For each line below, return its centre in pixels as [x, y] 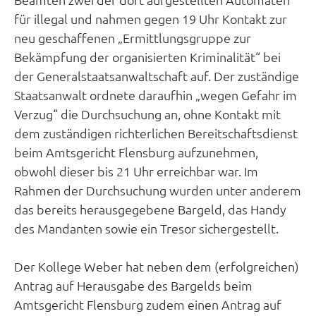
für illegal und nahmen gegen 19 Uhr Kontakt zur [151, 19]
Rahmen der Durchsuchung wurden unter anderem [158, 190]
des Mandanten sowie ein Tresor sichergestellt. [146, 228]
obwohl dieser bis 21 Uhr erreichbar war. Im [136, 171]
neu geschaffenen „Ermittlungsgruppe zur [133, 38]
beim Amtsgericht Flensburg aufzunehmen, [136, 152]
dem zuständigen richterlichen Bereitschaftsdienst [156, 133]
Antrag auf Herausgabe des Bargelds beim [133, 285]
